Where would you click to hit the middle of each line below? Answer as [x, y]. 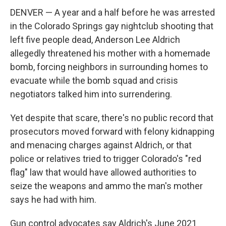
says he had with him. [53, 200]
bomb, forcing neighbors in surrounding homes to [109, 67]
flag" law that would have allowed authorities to [103, 173]
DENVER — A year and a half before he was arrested [112, 13]
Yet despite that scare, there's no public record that [112, 118]
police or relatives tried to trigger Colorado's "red [106, 159]
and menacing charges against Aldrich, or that [101, 145]
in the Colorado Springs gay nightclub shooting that [112, 26]
